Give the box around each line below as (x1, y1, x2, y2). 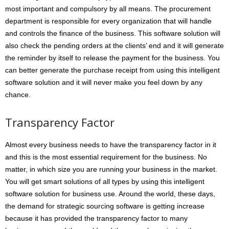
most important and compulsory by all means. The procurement (5, 4, 211, 13)
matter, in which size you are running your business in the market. (5, 165, 217, 173)
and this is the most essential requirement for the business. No (5, 152, 207, 161)
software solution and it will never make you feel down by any (5, 78, 202, 86)
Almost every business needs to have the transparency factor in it (5, 140, 216, 149)
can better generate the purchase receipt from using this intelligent (5, 65, 220, 74)
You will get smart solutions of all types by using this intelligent (5, 177, 204, 186)
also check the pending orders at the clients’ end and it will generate (5, 41, 224, 50)
